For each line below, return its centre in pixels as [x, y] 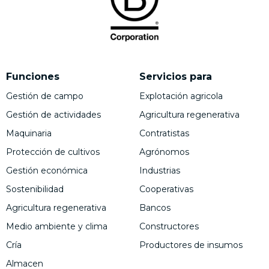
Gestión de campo [45, 96]
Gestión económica [47, 170]
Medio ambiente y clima [57, 226]
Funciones [33, 76]
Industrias [160, 170]
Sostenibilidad [35, 189]
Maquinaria [29, 133]
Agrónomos [164, 152]
